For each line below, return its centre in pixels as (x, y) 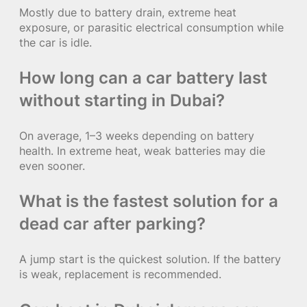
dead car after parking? (112, 224)
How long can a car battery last (143, 78)
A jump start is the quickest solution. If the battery (150, 259)
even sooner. (52, 166)
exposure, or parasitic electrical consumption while (151, 28)
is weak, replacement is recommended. (120, 274)
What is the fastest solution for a (149, 201)
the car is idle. (56, 43)
